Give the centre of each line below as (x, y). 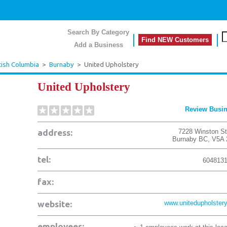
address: (55, 133)
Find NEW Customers (175, 40)
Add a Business (98, 45)
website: (55, 204)
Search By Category (98, 32)
